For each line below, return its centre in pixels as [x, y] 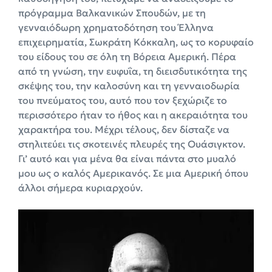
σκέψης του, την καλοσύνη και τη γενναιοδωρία [129, 86]
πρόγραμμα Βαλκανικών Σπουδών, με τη [112, 13]
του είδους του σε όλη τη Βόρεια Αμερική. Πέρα [127, 57]
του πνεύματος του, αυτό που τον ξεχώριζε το [123, 100]
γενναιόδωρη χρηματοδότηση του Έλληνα [116, 28]
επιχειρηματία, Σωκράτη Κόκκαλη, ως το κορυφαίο [136, 42]
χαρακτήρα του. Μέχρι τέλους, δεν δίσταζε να [124, 130]
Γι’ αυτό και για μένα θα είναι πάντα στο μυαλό [127, 159]
